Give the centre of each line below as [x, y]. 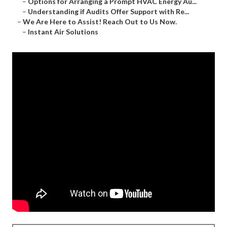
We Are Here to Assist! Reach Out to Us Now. [100, 22]
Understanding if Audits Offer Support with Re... [108, 12]
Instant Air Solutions [63, 32]
